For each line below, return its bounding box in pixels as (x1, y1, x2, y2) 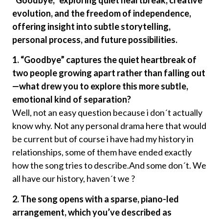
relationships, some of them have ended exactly (12, 147, 192, 158)
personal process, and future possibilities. (12, 34, 177, 45)
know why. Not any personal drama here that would (12, 120, 206, 131)
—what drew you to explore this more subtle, (12, 81, 188, 92)
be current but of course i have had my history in (12, 133, 194, 145)
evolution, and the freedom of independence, (12, 8, 191, 19)
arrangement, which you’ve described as (12, 206, 172, 218)
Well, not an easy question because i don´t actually (12, 107, 202, 118)
